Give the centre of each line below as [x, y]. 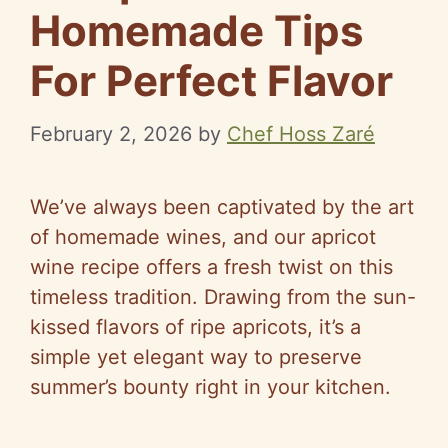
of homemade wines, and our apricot [203, 236]
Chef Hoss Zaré [301, 133]
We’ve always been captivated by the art [222, 206]
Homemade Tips [197, 30]
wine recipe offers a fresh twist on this [211, 266]
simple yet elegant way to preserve [196, 356]
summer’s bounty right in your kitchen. [210, 386]
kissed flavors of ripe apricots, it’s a [195, 326]
